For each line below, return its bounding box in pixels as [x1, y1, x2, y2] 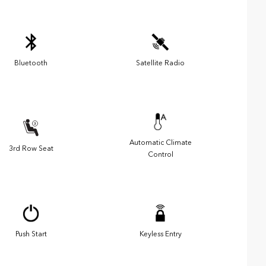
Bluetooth [14, 59, 47, 68]
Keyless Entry [139, 230, 182, 239]
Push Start [15, 230, 47, 239]
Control [147, 150, 173, 159]
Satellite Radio [136, 59, 185, 68]
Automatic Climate [129, 138, 192, 147]
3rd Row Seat [8, 144, 53, 153]
